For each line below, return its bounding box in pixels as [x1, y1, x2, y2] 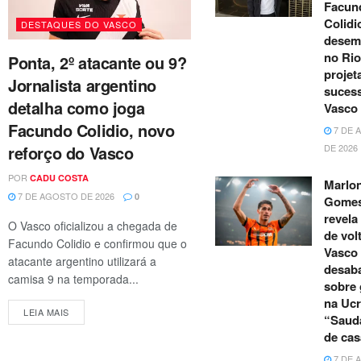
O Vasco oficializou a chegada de [8, 217, 177, 234]
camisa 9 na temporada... [8, 270, 139, 287]
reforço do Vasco [8, 140, 134, 164]
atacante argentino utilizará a [8, 252, 156, 269]
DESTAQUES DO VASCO [21, 17, 137, 31]
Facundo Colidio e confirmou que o [8, 234, 187, 251]
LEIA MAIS [23, 305, 69, 318]
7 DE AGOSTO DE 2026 [15, 189, 114, 202]
